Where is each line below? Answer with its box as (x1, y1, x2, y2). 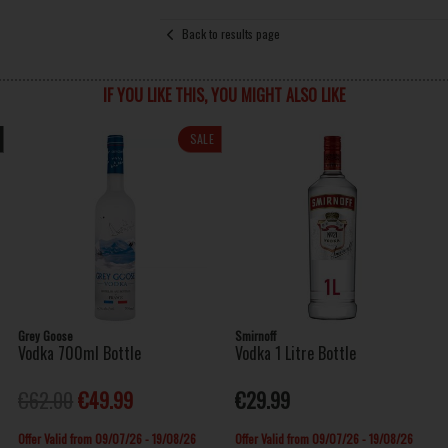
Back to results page (181, 25, 280, 42)
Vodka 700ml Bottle (18, 340, 142, 365)
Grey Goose (18, 326, 74, 344)
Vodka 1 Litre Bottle (235, 340, 357, 365)
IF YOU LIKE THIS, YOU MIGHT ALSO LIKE (102, 82, 345, 107)
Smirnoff (235, 326, 277, 344)
